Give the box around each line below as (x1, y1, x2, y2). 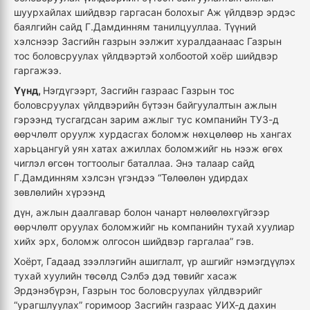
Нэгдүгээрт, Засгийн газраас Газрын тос (43, 84, 235, 97)
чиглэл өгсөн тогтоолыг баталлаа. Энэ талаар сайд (14, 157, 255, 170)
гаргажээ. (14, 64, 64, 77)
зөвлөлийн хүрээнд (14, 186, 108, 199)
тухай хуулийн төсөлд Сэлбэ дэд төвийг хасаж (14, 270, 237, 282)
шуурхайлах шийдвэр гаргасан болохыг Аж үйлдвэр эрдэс (14, 6, 295, 19)
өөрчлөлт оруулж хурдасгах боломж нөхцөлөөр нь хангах (14, 128, 292, 140)
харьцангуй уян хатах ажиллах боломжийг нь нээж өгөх (14, 143, 283, 155)
